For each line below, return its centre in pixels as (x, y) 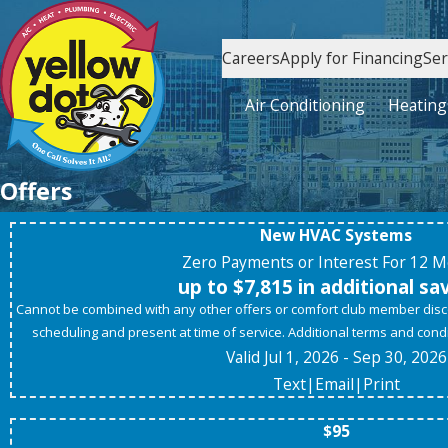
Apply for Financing (352, 57)
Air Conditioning (305, 104)
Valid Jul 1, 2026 (282, 357)
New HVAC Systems (336, 235)
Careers (251, 57)
